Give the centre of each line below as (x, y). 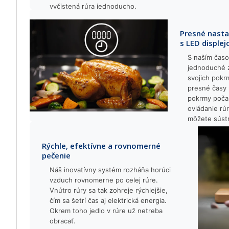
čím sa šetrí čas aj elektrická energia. (108, 200)
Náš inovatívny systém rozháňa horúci (110, 170)
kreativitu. (203, 129)
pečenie (56, 155)
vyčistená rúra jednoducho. (93, 6)
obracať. (63, 221)
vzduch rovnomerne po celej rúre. (104, 180)
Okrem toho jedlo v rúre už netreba (106, 211)
